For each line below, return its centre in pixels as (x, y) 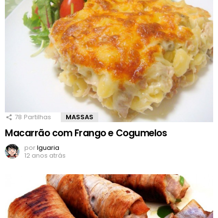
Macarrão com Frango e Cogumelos (86, 133)
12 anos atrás (45, 155)
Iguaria (48, 147)
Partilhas (37, 117)
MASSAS (80, 117)
